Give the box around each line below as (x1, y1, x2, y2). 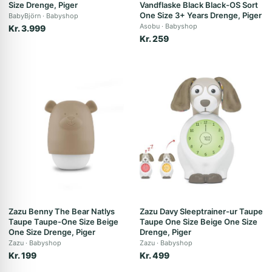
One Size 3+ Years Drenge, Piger (140, 10, 262, 20)
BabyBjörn (8, 12, 41, 20)
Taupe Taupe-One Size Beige (8, 217, 118, 226)
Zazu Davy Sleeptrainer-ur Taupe (140, 206, 263, 216)
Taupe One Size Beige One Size (140, 217, 257, 226)
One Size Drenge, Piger (8, 227, 95, 237)
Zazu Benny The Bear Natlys (8, 206, 115, 216)
